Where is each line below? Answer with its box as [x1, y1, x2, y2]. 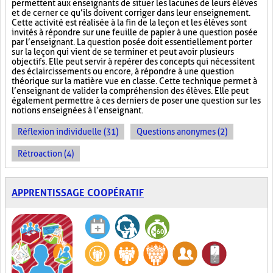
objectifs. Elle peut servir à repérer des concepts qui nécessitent [12, 57, 255, 66]
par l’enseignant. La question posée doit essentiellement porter [12, 37, 252, 47]
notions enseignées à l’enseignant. [12, 105, 143, 115]
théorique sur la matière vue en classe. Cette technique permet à [12, 76, 257, 86]
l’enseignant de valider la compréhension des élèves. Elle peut [12, 86, 249, 96]
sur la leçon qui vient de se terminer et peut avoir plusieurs [12, 47, 234, 57]
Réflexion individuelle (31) [18, 127, 118, 136]
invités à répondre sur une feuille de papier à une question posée [12, 27, 258, 37]
